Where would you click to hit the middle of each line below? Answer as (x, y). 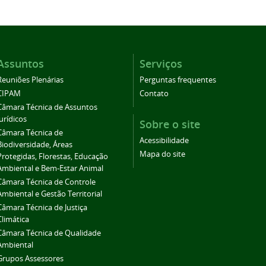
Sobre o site (170, 124)
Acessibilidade (164, 141)
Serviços (161, 64)
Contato (154, 94)
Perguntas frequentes (178, 80)
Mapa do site (162, 154)
